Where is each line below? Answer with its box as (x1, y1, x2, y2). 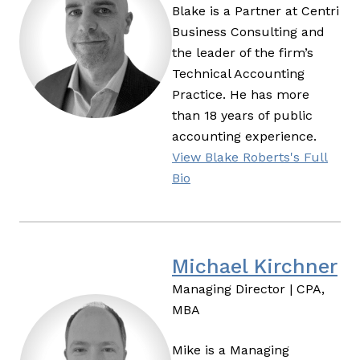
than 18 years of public (172, 108, 313, 124)
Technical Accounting (172, 66, 305, 82)
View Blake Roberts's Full (172, 149, 328, 166)
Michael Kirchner (172, 255, 337, 279)
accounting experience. (172, 129, 317, 145)
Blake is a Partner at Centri (172, 3, 339, 19)
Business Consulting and (172, 24, 325, 40)
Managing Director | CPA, (172, 281, 325, 297)
